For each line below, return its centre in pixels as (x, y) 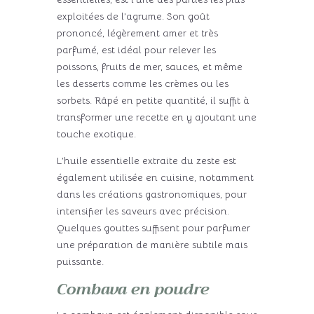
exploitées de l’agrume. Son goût (133, 16)
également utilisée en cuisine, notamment (155, 178)
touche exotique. (96, 134)
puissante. (80, 262)
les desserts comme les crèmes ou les (142, 84)
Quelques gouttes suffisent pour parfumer (153, 228)
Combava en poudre (132, 290)
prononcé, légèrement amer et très (137, 33)
